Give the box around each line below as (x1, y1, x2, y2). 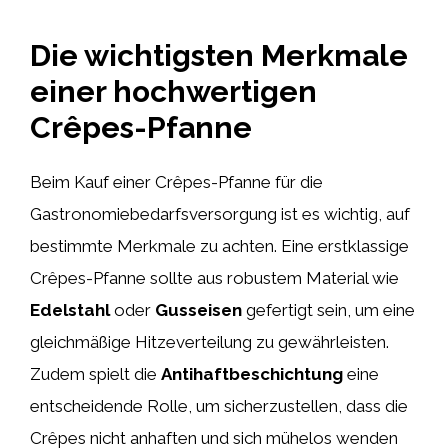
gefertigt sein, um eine (242, 299, 415, 320)
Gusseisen (155, 299, 242, 320)
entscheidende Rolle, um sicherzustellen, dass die (30, 395, 408, 416)
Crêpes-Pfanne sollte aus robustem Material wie (30, 267, 399, 288)
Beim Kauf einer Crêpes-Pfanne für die (30, 171, 323, 192)
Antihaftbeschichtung (161, 363, 343, 384)
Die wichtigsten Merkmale (30, 37, 408, 73)
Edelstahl (30, 299, 110, 320)
